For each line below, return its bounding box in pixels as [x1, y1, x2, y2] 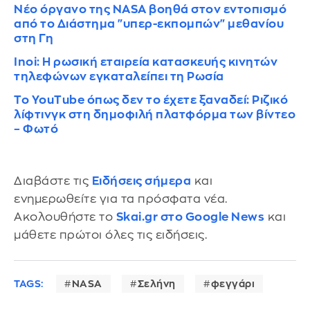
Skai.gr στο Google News [116, 210, 264, 223]
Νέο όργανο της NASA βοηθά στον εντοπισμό [14, 3, 286, 15]
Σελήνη [137, 279, 176, 289]
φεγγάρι [210, 279, 255, 289]
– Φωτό [14, 122, 58, 135]
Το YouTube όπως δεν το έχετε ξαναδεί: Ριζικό [14, 93, 288, 106]
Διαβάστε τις [14, 174, 92, 187]
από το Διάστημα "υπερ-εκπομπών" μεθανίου [14, 17, 284, 30]
